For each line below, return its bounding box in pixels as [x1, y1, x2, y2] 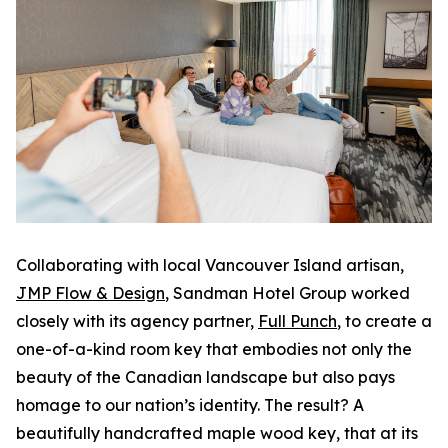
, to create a [337, 310, 432, 331]
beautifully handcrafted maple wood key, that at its [16, 422, 418, 443]
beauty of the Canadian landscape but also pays [16, 366, 395, 387]
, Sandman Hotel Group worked [165, 282, 410, 303]
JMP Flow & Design [16, 282, 165, 303]
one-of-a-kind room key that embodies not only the [16, 338, 412, 359]
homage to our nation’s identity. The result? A [16, 394, 364, 415]
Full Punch [258, 310, 337, 331]
